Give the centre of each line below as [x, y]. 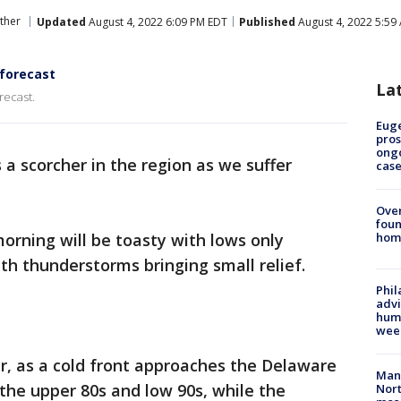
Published [267, 21]
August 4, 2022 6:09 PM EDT [157, 21]
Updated [61, 21]
